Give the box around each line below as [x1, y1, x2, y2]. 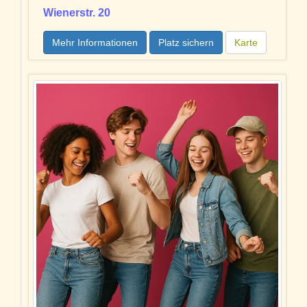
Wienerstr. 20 [43, 7, 110, 19]
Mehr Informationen [52, 37, 138, 49]
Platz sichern [158, 37, 214, 49]
